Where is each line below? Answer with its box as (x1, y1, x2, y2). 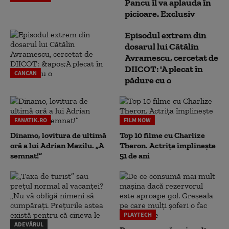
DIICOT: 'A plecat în (125, 63, 203, 75)
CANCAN (14, 69, 37, 77)
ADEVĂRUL (14, 220, 43, 228)
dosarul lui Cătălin (125, 41, 199, 52)
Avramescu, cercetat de (125, 52, 218, 63)
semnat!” (10, 151, 42, 161)
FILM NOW (124, 116, 151, 124)
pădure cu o (125, 75, 171, 86)
